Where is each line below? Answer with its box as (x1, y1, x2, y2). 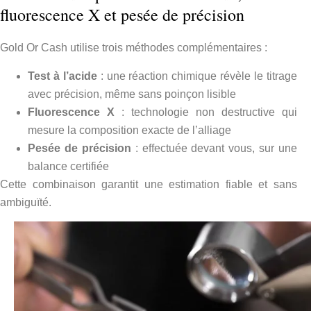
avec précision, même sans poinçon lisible (28, 87, 236, 100)
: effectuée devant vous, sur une (131, 142, 297, 154)
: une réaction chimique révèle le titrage (96, 69, 298, 82)
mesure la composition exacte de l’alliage (28, 124, 231, 136)
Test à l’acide (28, 69, 97, 82)
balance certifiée (28, 160, 109, 172)
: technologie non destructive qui (115, 106, 297, 118)
